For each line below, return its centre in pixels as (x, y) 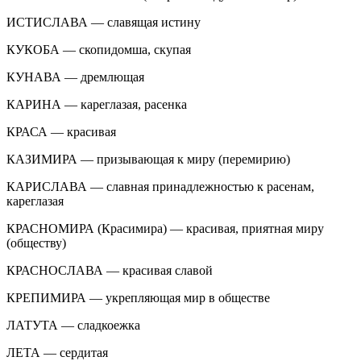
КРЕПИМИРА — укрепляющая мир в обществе (138, 297)
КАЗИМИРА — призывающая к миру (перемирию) (148, 159)
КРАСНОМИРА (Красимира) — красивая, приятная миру (165, 228)
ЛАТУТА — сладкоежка (73, 325)
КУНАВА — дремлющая (75, 77)
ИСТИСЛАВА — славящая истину (104, 22)
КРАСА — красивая (61, 131)
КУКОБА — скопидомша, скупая (99, 49)
